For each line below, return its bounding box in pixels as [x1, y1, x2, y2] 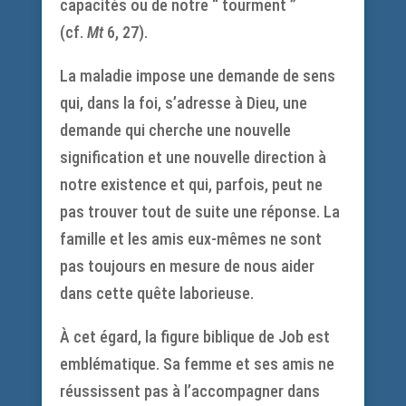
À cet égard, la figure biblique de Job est [59, 327, 330, 346]
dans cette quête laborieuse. [59, 284, 254, 303]
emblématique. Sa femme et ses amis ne [59, 354, 334, 373]
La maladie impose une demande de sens [59, 66, 335, 85]
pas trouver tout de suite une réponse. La [59, 202, 340, 221]
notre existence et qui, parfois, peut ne [59, 175, 323, 194]
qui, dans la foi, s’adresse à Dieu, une [59, 93, 307, 112]
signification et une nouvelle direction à [59, 148, 326, 167]
